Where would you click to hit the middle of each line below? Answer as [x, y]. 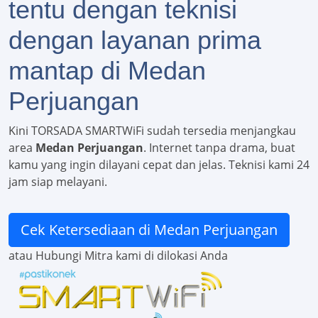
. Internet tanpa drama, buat [219, 148]
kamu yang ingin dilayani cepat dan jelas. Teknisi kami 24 [159, 165]
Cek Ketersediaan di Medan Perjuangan [149, 230]
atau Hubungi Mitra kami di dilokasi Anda [118, 256]
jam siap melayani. [58, 182]
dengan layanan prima [135, 40]
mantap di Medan [107, 71]
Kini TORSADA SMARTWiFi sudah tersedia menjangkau [152, 131]
